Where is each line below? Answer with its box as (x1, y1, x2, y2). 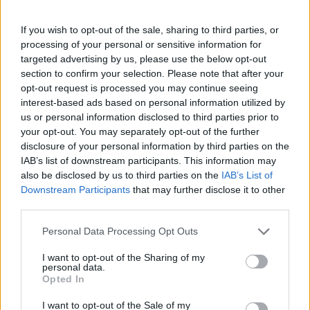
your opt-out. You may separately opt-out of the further (21, 125, 259, 137)
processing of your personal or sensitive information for (21, 38, 262, 50)
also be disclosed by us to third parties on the (21, 169, 221, 181)
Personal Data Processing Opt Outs (42, 226, 198, 237)
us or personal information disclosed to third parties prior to (21, 111, 279, 122)
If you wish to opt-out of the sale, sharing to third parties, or (21, 24, 279, 35)
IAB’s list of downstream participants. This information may (21, 154, 276, 166)
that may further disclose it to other (130, 183, 285, 195)
